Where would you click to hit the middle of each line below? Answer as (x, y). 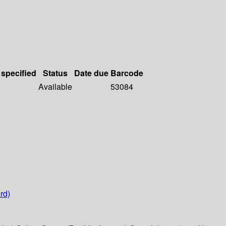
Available (55, 87)
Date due (91, 73)
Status (55, 73)
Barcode (127, 73)
